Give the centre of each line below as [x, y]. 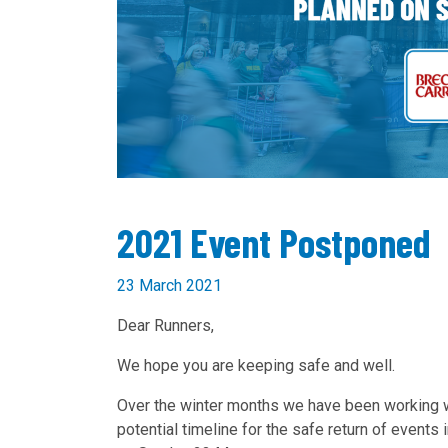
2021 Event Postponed [274, 242]
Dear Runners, [165, 326]
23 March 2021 [169, 286]
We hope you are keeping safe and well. [256, 366]
